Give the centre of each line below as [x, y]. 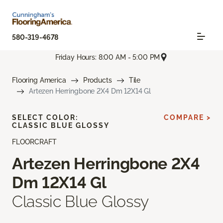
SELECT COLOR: [45, 118]
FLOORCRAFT [34, 142]
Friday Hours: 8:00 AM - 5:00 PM [108, 57]
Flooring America [39, 80]
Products [97, 80]
